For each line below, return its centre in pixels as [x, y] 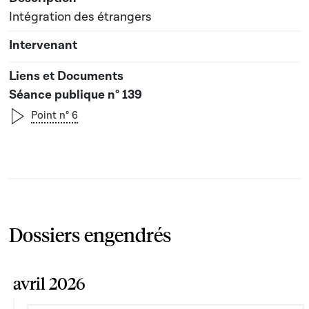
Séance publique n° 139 [76, 95]
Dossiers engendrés [90, 235]
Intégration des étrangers [80, 17]
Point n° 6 [54, 115]
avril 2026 [49, 283]
